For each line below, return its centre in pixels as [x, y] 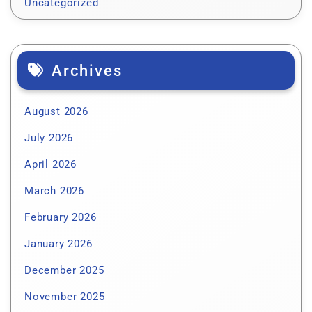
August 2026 [56, 112]
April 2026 [50, 165]
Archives [87, 71]
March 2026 [54, 191]
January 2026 [58, 244]
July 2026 [49, 138]
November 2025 [65, 297]
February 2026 [61, 218]
